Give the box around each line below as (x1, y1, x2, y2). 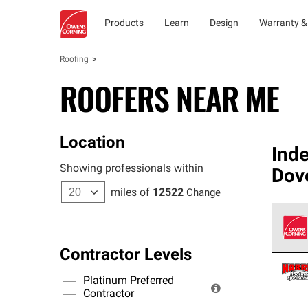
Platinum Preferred (83, 276, 174, 287)
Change (186, 188, 221, 199)
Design (210, 19, 239, 29)
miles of (111, 188, 150, 199)
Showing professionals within (60, 164, 203, 175)
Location (60, 135, 124, 152)
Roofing (60, 56, 89, 64)
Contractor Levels (60, 247, 192, 264)
